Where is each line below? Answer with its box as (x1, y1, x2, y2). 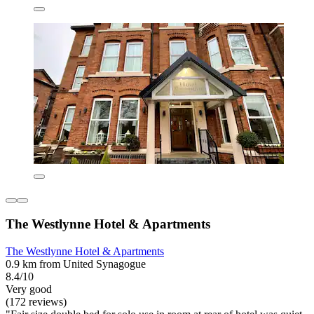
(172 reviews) (6, 295, 67, 308)
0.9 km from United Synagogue (6, 257, 146, 270)
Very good (6, 282, 52, 295)
